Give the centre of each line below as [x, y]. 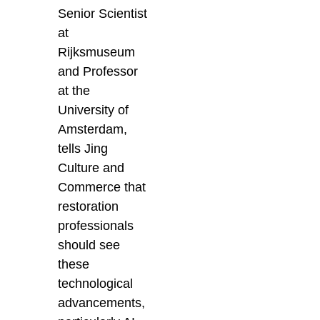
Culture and [91, 168]
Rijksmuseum [97, 52]
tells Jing [83, 149]
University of [94, 110]
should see [89, 245]
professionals [96, 226]
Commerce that [102, 187]
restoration [89, 207]
